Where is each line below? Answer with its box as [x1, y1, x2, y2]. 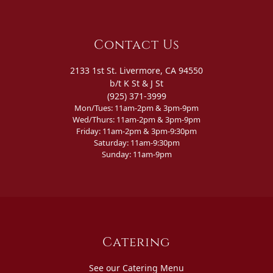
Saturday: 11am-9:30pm [93, 136, 180, 148]
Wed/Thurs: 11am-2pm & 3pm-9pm [73, 113, 200, 125]
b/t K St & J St [110, 77, 163, 89]
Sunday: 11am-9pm [101, 148, 172, 160]
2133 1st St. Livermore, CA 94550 [70, 64, 203, 76]
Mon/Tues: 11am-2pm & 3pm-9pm [74, 102, 199, 113]
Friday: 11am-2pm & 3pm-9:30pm [76, 125, 197, 136]
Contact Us [93, 36, 180, 54]
